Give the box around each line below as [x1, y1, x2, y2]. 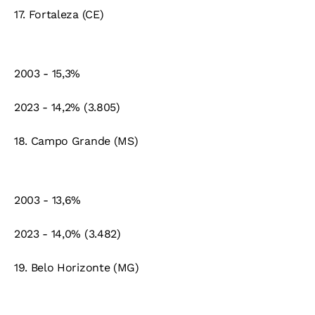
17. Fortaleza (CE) [14, 8, 104, 22]
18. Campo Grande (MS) [14, 134, 139, 148]
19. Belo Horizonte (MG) [14, 261, 139, 275]
